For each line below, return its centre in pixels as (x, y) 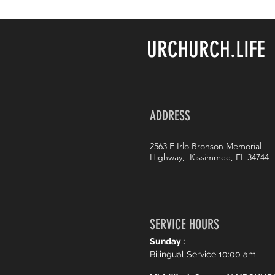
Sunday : (167, 241)
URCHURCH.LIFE (206, 49)
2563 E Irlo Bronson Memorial (206, 146)
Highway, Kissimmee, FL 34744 (209, 157)
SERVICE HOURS (184, 224)
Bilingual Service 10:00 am (203, 254)
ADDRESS (170, 116)
